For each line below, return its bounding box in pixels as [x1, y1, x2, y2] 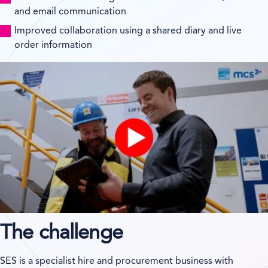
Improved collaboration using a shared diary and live [14, 26, 242, 36]
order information [14, 40, 93, 50]
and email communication [14, 7, 127, 17]
